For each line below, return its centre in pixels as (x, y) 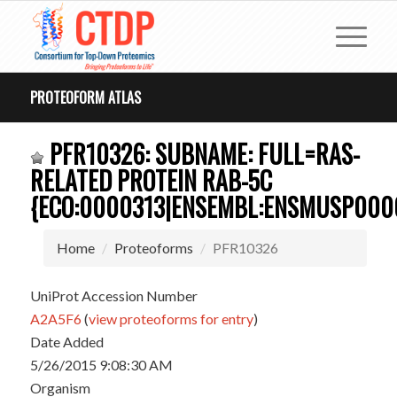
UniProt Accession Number (113, 296)
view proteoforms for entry (171, 319)
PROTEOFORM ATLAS (85, 97)
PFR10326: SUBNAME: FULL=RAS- (202, 154)
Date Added (66, 342)
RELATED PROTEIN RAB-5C (151, 180)
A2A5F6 (55, 319)
